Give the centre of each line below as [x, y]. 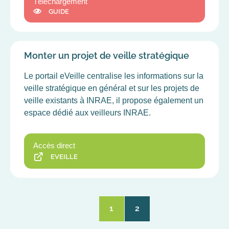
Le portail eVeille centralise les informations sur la [114, 76]
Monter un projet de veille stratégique [107, 55]
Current [126, 214]
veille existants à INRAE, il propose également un [114, 100]
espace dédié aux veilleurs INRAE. [87, 112]
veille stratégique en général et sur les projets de [112, 88]
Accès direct [54, 146]
